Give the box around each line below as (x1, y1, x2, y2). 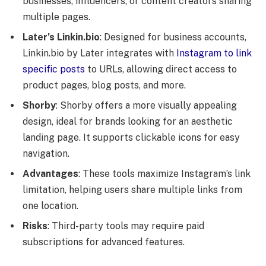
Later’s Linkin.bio (23, 31, 100, 43)
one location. (23, 200, 78, 212)
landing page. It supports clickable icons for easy (23, 132, 240, 144)
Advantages (23, 168, 78, 180)
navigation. (23, 148, 69, 160)
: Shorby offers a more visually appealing (56, 100, 237, 112)
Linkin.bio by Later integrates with (23, 47, 176, 59)
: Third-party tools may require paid (47, 220, 204, 232)
